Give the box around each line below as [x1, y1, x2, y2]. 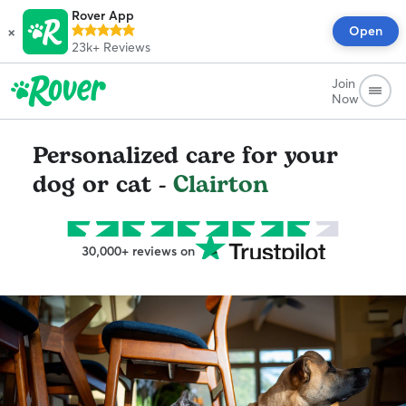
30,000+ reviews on [81, 243, 195, 259]
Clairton [173, 167, 268, 203]
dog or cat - [33, 167, 173, 203]
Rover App [72, 7, 134, 24]
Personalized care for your [33, 138, 338, 174]
